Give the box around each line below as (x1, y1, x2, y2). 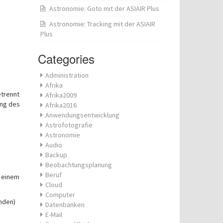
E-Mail (45, 210, 62, 219)
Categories (38, 50, 95, 67)
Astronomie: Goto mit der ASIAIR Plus (49, 4, 159, 13)
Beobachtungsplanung (45, 160, 112, 169)
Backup (45, 150, 67, 159)
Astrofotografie (45, 120, 93, 129)
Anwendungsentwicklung (45, 111, 119, 119)
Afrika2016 (45, 101, 77, 110)
